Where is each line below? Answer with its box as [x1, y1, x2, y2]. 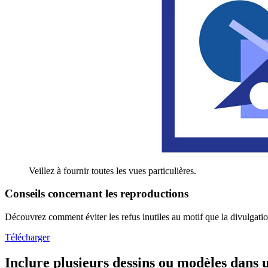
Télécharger [5, 232, 50, 243]
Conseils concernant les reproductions [5, 187, 188, 200]
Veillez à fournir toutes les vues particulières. [29, 165, 196, 176]
